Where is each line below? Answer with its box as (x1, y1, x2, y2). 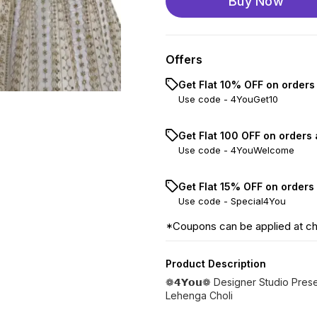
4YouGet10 (231, 93, 278, 105)
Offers (166, 52, 202, 67)
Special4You (231, 195, 286, 207)
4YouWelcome (231, 144, 294, 156)
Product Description (166, 258, 266, 270)
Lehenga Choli (166, 289, 233, 301)
